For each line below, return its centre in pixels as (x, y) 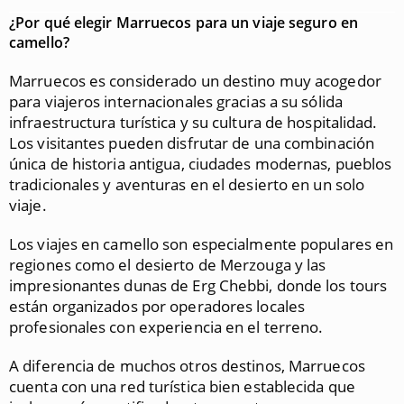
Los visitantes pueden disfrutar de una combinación (192, 143)
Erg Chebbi (231, 285)
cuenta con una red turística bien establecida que (182, 386)
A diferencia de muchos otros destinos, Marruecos (187, 366)
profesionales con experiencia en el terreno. (166, 327)
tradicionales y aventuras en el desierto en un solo (187, 184)
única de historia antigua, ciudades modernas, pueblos (201, 164)
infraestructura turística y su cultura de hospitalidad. (193, 122)
